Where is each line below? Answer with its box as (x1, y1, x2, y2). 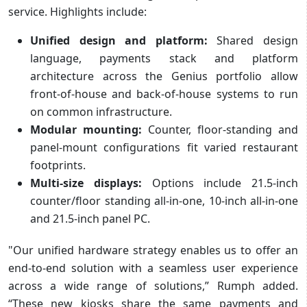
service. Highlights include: (8, 3, 147, 19)
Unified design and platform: (30, 32, 208, 48)
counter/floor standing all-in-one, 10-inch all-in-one (30, 193, 298, 208)
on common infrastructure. (30, 103, 172, 119)
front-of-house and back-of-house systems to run (30, 86, 298, 101)
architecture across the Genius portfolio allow (30, 68, 298, 84)
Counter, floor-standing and (142, 121, 298, 137)
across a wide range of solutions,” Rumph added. (8, 278, 298, 293)
